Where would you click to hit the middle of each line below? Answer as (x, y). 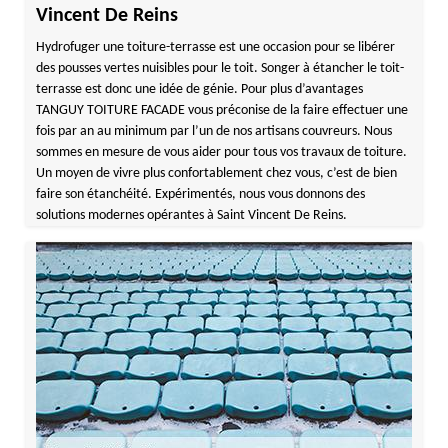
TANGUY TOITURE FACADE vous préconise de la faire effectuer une (221, 110)
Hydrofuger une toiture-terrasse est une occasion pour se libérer (215, 47)
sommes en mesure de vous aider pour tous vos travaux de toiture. (221, 152)
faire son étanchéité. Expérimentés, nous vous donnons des (200, 194)
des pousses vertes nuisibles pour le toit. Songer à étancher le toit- (219, 68)
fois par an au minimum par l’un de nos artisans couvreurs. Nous (213, 131)
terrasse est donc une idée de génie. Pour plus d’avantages (199, 89)
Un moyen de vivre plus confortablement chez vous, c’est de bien (216, 173)
